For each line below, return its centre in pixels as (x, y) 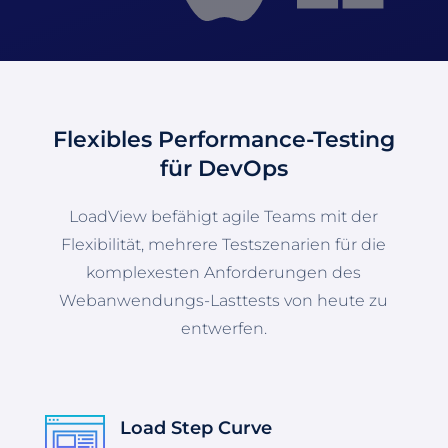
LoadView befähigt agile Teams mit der (224, 216)
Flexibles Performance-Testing (223, 139)
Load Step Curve (195, 427)
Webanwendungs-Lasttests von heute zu (224, 300)
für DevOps (223, 168)
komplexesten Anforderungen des (224, 272)
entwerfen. (223, 328)
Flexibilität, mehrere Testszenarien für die (224, 244)
